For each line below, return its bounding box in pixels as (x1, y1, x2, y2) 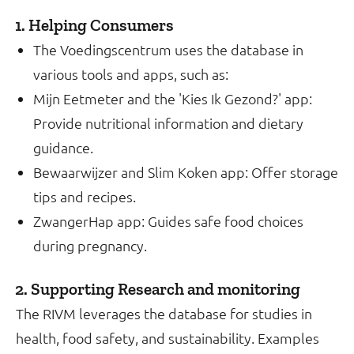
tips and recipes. (33, 187, 136, 205)
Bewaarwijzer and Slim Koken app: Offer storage (33, 163, 338, 181)
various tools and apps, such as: (33, 65, 228, 83)
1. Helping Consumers (15, 15, 174, 35)
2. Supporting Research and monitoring (15, 279, 300, 299)
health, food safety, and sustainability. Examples (16, 329, 319, 347)
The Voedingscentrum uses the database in (33, 40, 303, 58)
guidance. (33, 138, 93, 156)
